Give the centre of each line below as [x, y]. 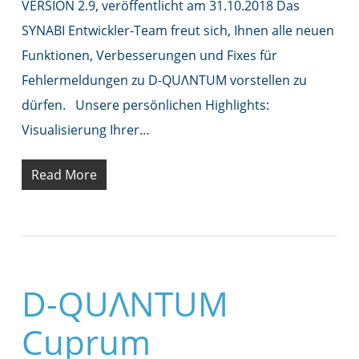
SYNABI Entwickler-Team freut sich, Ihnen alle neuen [177, 30]
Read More [64, 174]
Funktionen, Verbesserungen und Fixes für [149, 55]
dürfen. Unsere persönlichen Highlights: [145, 105]
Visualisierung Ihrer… [85, 129]
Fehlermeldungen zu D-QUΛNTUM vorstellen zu [164, 80]
